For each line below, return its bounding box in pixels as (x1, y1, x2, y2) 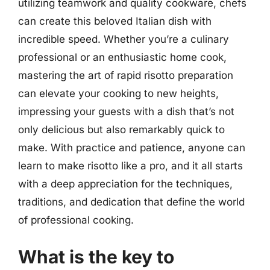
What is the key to (18, 246, 174, 268)
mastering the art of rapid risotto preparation (18, 69, 233, 81)
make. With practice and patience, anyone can (18, 141, 245, 154)
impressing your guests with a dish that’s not (18, 105, 234, 118)
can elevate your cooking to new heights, (18, 87, 219, 99)
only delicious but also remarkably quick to (18, 123, 225, 136)
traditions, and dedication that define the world (18, 195, 245, 208)
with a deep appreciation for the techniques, (18, 177, 233, 190)
